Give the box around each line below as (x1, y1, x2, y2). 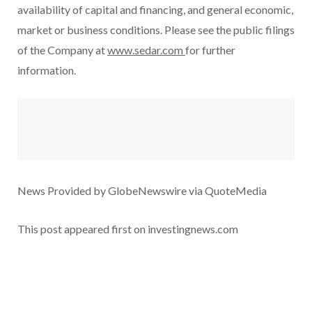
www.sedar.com (107, 43, 185, 57)
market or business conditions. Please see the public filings (17, 23, 295, 37)
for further (185, 43, 235, 57)
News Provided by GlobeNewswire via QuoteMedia (17, 184, 267, 198)
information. (17, 63, 76, 77)
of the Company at (17, 43, 107, 57)
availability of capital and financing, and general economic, (17, 3, 293, 17)
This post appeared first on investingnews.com (17, 222, 238, 236)
